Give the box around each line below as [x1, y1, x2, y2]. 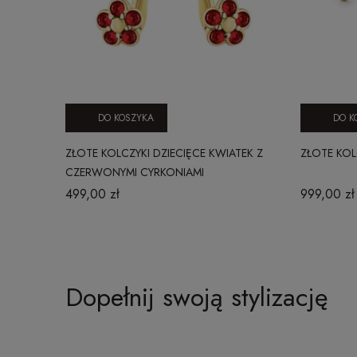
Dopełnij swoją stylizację [65, 278, 328, 316]
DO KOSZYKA [98, 110, 154, 125]
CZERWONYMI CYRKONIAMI [65, 163, 204, 180]
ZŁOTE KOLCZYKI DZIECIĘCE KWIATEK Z [65, 144, 263, 161]
